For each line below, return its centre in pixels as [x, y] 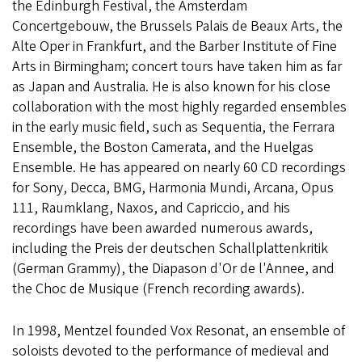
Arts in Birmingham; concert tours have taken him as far [177, 67]
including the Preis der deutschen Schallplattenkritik [170, 248]
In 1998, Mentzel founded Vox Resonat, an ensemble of [179, 331]
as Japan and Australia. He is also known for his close [171, 87]
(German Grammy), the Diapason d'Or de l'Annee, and [173, 269]
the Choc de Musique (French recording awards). [160, 289]
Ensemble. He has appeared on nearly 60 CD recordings [179, 168]
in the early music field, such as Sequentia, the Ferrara [173, 127]
